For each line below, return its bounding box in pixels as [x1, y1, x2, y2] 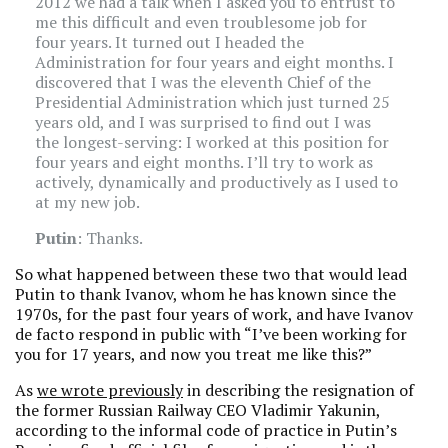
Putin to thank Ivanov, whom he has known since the [15, 283, 396, 305]
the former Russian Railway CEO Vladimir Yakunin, [15, 399, 380, 421]
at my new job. [35, 191, 140, 213]
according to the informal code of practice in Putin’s [15, 419, 397, 441]
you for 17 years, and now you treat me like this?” [15, 343, 372, 365]
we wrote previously [37, 379, 183, 401]
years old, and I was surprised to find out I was [35, 111, 371, 133]
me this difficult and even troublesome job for [35, 11, 367, 33]
